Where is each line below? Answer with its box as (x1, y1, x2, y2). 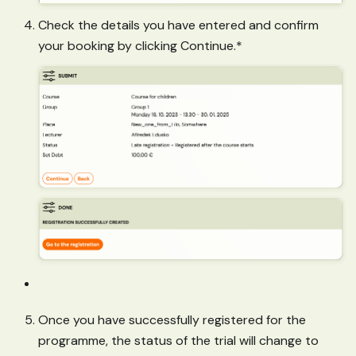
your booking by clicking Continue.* (38, 37, 242, 54)
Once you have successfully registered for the (38, 311, 306, 329)
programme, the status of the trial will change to (38, 332, 319, 350)
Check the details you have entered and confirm (38, 16, 319, 33)
